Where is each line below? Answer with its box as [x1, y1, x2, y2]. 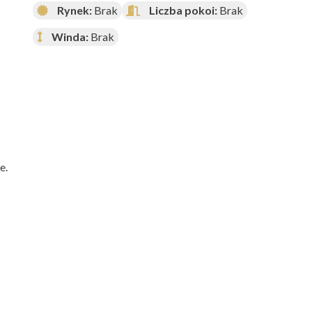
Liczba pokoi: [149, 3, 217, 17]
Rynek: [57, 3, 92, 17]
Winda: [52, 30, 88, 44]
